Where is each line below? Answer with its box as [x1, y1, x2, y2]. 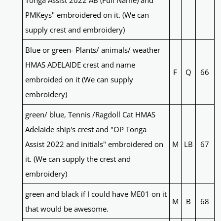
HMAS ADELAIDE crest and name [25, 60, 135, 70]
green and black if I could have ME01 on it [25, 189, 167, 199]
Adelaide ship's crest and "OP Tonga [25, 124, 147, 135]
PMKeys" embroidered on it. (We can [25, 10, 149, 20]
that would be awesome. [25, 204, 109, 214]
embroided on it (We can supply [25, 74, 133, 85]
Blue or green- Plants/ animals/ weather [25, 45, 160, 55]
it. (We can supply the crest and [25, 154, 131, 164]
